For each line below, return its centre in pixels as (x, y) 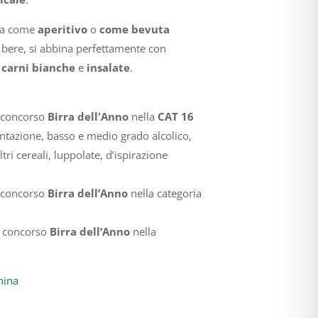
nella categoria (164, 193)
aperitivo (62, 29)
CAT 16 (175, 116)
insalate (108, 67)
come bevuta (134, 29)
